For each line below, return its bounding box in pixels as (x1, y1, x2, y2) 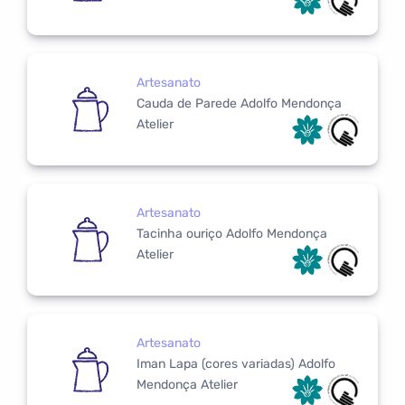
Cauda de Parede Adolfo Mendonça (137, 95, 342, 111)
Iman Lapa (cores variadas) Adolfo (137, 355, 335, 372)
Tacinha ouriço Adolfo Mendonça (137, 225, 327, 241)
